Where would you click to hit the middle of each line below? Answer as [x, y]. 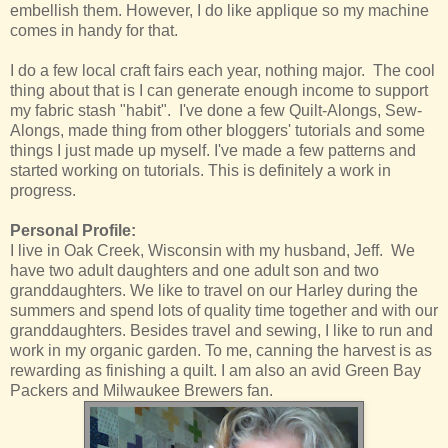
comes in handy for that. [94, 31]
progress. [43, 191]
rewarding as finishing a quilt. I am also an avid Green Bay [215, 371]
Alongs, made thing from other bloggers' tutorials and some [217, 131]
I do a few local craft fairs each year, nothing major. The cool [222, 71]
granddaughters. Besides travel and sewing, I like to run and [221, 331]
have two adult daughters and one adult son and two [194, 271]
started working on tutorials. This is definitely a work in [200, 171]
